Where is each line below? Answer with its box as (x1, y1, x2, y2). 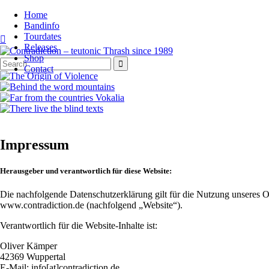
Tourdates (24, 31, 61, 41)
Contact (24, 64, 53, 74)
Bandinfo (24, 20, 59, 31)
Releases (24, 42, 57, 52)
